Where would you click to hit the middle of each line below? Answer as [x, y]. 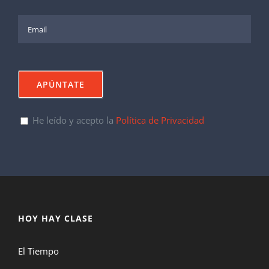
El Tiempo [38, 251]
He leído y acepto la [74, 120]
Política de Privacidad [160, 120]
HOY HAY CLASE [56, 218]
